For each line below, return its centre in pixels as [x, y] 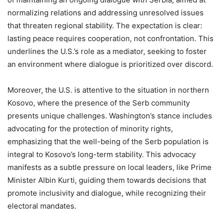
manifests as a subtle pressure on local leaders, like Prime [110, 167]
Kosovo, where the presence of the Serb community [99, 103]
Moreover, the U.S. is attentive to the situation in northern [108, 90]
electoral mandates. [42, 206]
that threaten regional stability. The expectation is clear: [105, 25]
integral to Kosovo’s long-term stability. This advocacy [102, 154]
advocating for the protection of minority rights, [90, 128]
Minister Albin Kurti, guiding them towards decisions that [107, 180]
